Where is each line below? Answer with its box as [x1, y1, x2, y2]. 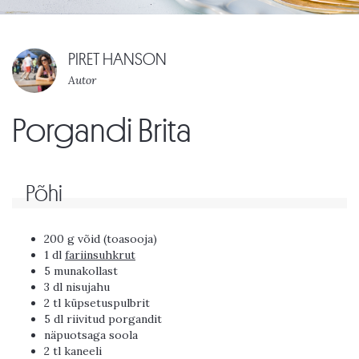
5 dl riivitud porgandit [44, 312, 162, 327]
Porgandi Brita [12, 114, 192, 148]
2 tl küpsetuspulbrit [44, 296, 150, 311]
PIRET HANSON [68, 51, 167, 69]
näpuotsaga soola [44, 328, 138, 343]
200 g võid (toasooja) [44, 232, 157, 247]
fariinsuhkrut [65, 248, 135, 263]
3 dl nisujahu [44, 280, 110, 295]
